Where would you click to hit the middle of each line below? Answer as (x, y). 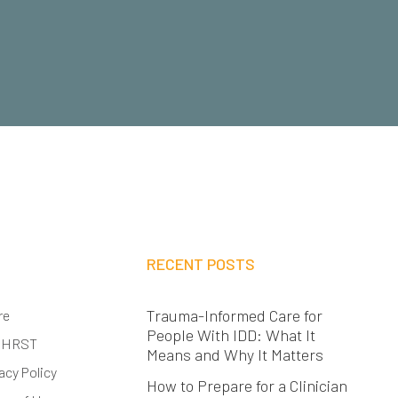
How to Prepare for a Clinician (247, 386)
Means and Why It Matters (235, 355)
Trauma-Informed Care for (234, 316)
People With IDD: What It (231, 335)
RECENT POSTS (200, 264)
